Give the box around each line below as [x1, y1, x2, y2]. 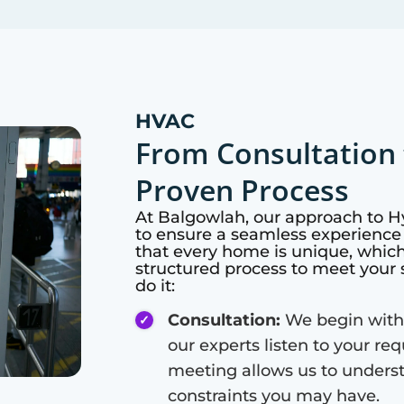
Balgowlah [158, 207, 245, 227]
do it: [135, 276, 175, 296]
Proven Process [135, 170, 349, 210]
